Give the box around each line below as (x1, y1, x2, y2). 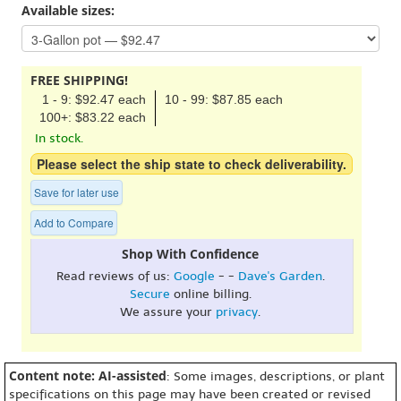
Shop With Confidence (122, 244, 259, 262)
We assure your (120, 303, 216, 320)
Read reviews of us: (55, 268, 174, 284)
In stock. (35, 130, 83, 146)
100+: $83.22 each (39, 109, 146, 124)
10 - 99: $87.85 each (165, 91, 283, 107)
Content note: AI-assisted (9, 366, 166, 384)
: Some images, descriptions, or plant (166, 368, 385, 384)
